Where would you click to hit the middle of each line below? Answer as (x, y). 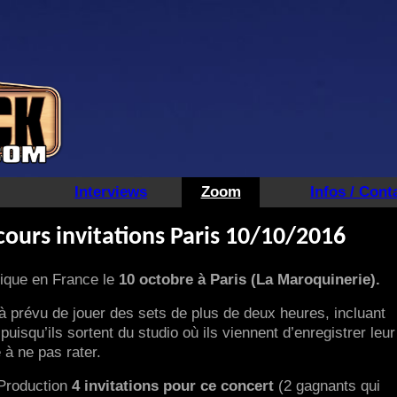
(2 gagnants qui (327, 385)
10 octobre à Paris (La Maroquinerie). (249, 279)
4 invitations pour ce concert (173, 385)
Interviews (111, 192)
